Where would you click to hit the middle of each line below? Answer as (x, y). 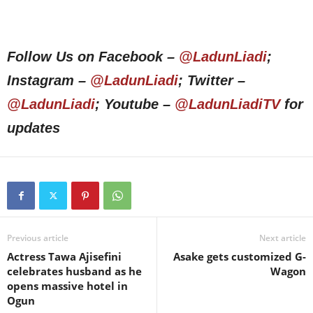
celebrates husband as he (74, 271)
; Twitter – (212, 81)
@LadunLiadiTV (227, 104)
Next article (283, 238)
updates (34, 128)
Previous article (38, 238)
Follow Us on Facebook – (93, 57)
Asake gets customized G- (240, 257)
